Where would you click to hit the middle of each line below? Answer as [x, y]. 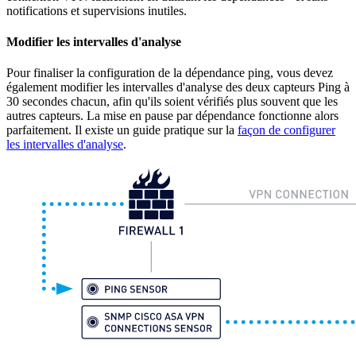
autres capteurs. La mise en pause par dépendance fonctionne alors [172, 116]
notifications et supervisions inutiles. [97, 10]
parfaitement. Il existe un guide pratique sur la [122, 130]
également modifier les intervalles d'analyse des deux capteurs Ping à [178, 87]
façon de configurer [286, 130]
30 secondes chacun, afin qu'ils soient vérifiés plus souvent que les [172, 102]
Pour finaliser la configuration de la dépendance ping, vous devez [170, 73]
